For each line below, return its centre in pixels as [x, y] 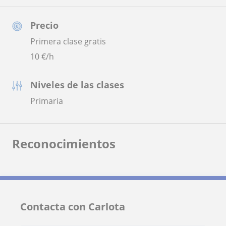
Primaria [47, 101]
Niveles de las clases [77, 84]
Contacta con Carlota [73, 206]
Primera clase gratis [68, 41]
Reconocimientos [64, 143]
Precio [44, 25]
